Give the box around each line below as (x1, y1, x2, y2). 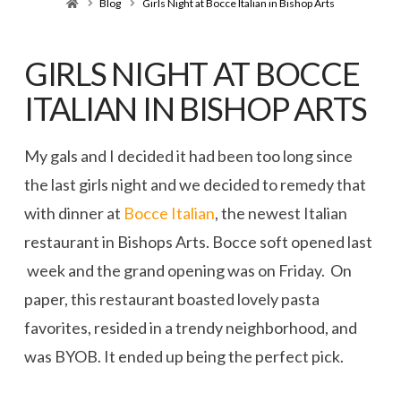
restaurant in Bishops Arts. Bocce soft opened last (23, 232, 372, 252)
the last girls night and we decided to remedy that (23, 175, 366, 195)
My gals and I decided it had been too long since (23, 146, 353, 166)
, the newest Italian (214, 203, 347, 224)
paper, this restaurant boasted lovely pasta (23, 289, 320, 310)
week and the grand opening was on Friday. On (23, 260, 352, 281)
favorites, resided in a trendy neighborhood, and (23, 318, 357, 338)
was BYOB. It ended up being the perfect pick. (23, 346, 344, 367)
